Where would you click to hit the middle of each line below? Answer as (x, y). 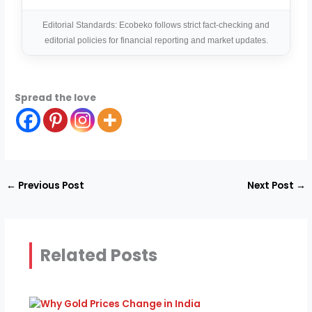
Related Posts (99, 256)
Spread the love (56, 97)
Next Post (271, 185)
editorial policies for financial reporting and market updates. (156, 40)
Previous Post (50, 185)
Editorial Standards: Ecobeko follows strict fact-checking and (156, 25)
